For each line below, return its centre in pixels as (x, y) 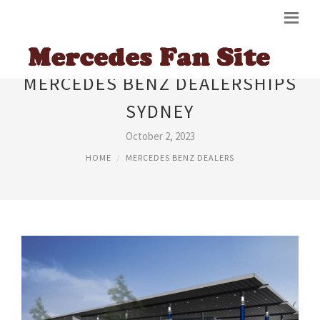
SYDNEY (160, 111)
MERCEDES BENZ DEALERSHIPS (160, 83)
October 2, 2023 (160, 136)
